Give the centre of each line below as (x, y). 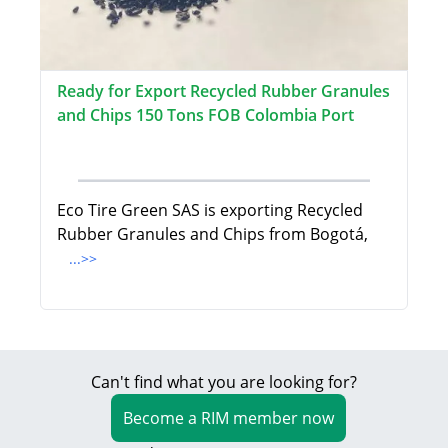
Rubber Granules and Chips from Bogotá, (212, 234)
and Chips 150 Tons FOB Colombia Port (205, 115)
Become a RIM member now (228, 418)
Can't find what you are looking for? (224, 382)
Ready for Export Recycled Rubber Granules (223, 91)
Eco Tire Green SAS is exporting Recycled (210, 210)
